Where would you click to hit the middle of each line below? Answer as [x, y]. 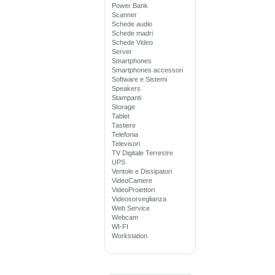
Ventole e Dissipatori [142, 171]
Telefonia [125, 134]
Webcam [125, 217]
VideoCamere [132, 180]
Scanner [124, 15]
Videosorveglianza [139, 199]
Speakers [126, 88]
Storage [123, 107]
